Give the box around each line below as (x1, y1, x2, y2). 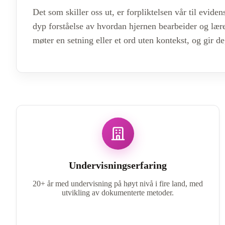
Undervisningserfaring (69, 159, 167, 171)
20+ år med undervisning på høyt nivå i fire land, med (33, 179, 203, 188)
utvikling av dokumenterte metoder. (62, 188, 174, 197)
